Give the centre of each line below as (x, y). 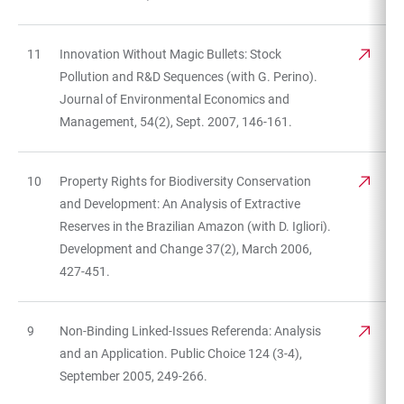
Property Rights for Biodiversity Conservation (185, 181)
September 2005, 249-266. (133, 376)
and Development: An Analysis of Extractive (180, 203)
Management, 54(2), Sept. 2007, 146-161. (176, 121)
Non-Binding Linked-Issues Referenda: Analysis (190, 331)
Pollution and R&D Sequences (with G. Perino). (188, 76)
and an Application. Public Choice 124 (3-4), (181, 353)
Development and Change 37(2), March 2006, (186, 248)
